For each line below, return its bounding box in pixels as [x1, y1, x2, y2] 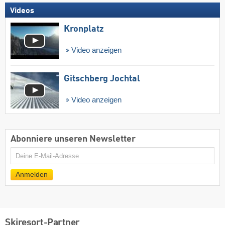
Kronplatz [64, 24, 104, 34]
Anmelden [16, 170, 48, 178]
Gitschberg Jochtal [64, 74, 140, 84]
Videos [10, 7, 34, 15]
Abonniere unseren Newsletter [11, 135, 136, 144]
